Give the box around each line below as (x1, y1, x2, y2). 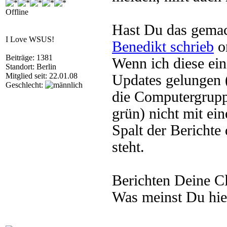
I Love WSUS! (6, 35, 54, 44)
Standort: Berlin (6, 62, 56, 71)
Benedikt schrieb (112, 39, 214, 55)
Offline (6, 8, 28, 16)
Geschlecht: (6, 81, 45, 89)
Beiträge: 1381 (6, 53, 53, 62)
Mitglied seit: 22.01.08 (6, 71, 78, 80)
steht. (112, 139, 144, 155)
